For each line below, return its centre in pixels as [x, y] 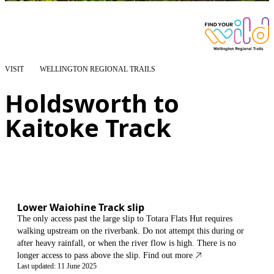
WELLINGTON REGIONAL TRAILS [98, 69]
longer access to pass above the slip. [79, 255]
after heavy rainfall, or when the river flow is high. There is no [127, 243]
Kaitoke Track [88, 128]
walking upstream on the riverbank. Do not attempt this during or [131, 231]
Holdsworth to [92, 103]
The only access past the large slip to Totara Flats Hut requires [125, 219]
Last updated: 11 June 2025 [57, 266]
